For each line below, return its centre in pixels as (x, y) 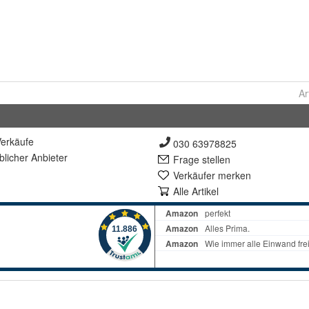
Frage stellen (202, 159)
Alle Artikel (196, 191)
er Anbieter (43, 157)
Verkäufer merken (212, 175)
